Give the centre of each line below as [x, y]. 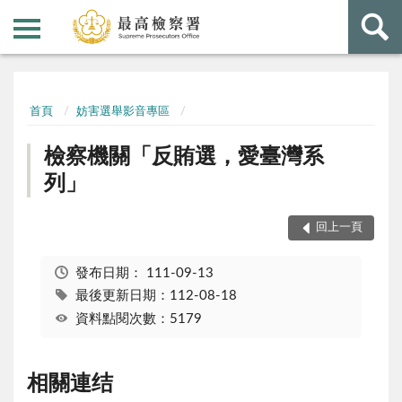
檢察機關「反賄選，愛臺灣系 [184, 157]
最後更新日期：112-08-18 [156, 296]
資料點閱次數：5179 [138, 319]
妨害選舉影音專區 [123, 112]
